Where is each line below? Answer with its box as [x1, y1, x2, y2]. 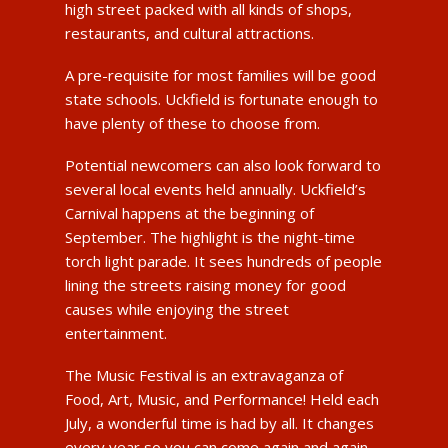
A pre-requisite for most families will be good [64, 64, 376, 85]
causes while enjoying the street [64, 298, 289, 319]
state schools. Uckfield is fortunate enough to [64, 88, 378, 109]
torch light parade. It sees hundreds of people [64, 250, 382, 271]
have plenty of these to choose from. [64, 112, 320, 133]
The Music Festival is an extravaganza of [64, 364, 343, 385]
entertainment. [64, 322, 167, 343]
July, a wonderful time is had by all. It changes [64, 412, 374, 433]
